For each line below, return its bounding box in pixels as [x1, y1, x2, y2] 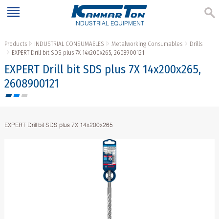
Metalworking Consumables [111, 40, 182, 48]
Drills [189, 40, 202, 48]
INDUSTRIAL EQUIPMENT [74, 20, 145, 27]
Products [4, 40, 27, 48]
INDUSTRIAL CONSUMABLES [34, 40, 104, 48]
